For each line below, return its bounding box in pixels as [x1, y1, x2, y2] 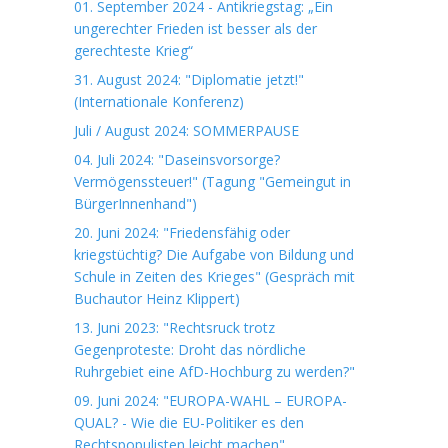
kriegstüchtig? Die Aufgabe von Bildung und [74, 245, 354, 264]
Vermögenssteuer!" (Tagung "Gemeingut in [74, 172, 351, 191]
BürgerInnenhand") [74, 194, 197, 213]
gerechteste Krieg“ [74, 41, 193, 60]
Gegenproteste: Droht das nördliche [74, 340, 306, 359]
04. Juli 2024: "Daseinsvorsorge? [74, 150, 280, 169]
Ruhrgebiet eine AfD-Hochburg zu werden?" [74, 362, 355, 381]
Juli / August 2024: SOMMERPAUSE [74, 121, 299, 140]
